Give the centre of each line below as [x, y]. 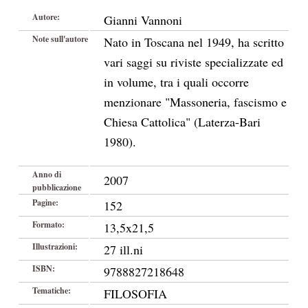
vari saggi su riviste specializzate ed [194, 62]
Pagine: [45, 202]
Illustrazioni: [55, 246]
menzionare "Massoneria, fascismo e [195, 102]
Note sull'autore [60, 39]
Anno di [47, 174]
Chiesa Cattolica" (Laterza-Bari [182, 122]
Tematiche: [52, 290]
